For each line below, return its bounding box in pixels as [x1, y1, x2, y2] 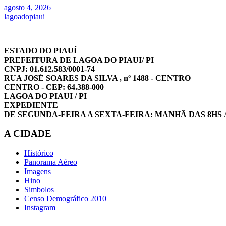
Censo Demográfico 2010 [24, 194, 106, 203]
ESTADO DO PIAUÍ [4, 46, 77, 55]
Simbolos [24, 185, 54, 194]
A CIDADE [4, 128, 51, 139]
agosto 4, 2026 [4, 3, 51, 12]
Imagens [24, 167, 51, 176]
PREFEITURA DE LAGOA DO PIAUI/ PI [4, 55, 154, 64]
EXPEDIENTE [4, 100, 58, 109]
